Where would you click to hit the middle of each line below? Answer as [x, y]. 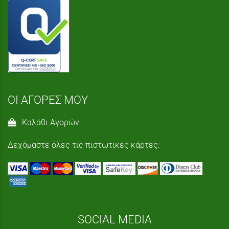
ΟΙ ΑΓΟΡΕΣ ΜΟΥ [48, 99]
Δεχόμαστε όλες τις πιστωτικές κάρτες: [84, 145]
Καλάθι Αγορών [49, 122]
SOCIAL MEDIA [114, 220]
